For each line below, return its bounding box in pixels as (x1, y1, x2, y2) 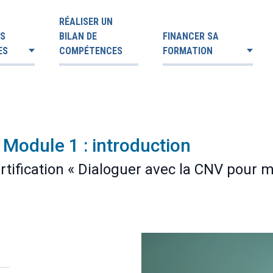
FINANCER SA (163, 30, 219, 42)
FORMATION (163, 45, 213, 57)
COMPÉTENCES (59, 45, 122, 57)
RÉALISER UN (59, 16, 113, 27)
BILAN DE (59, 30, 97, 42)
